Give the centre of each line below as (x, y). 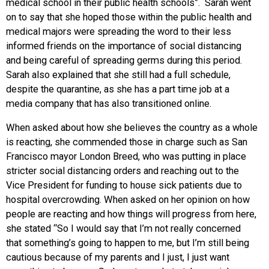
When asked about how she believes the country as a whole (132, 127)
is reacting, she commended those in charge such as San (127, 142)
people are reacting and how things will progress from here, (131, 214)
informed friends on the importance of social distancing (124, 46)
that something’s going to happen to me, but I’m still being (128, 243)
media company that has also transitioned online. (109, 103)
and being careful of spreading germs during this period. (124, 60)
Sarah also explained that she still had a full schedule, (118, 74)
